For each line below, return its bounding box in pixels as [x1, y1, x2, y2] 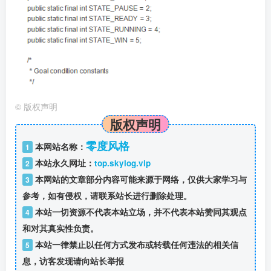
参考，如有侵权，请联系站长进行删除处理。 [22, 190, 192, 202]
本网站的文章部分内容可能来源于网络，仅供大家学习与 [32, 174, 247, 186]
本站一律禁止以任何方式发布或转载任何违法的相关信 [32, 239, 238, 251]
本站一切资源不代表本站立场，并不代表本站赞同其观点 [32, 206, 247, 218]
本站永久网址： [32, 157, 94, 169]
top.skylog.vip [94, 157, 151, 169]
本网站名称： [32, 141, 86, 153]
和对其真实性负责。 [22, 223, 99, 235]
